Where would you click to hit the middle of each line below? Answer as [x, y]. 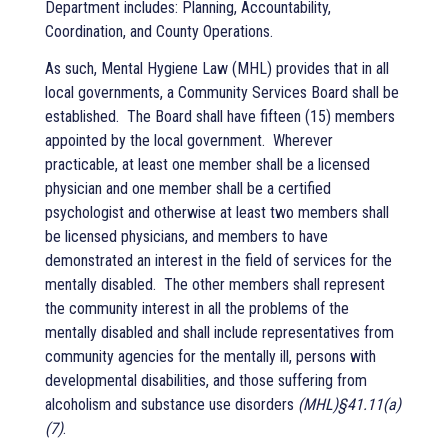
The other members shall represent [274, 284]
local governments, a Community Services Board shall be [222, 92]
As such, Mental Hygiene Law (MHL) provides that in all [217, 68]
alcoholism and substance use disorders [171, 404]
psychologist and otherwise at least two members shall [217, 212]
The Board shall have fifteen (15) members [261, 116]
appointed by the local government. [155, 140]
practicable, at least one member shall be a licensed [207, 164]
